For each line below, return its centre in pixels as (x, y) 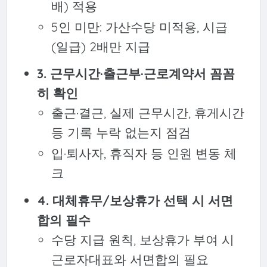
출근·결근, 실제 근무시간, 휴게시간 (148, 113)
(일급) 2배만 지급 (101, 47)
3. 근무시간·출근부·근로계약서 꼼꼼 (136, 74)
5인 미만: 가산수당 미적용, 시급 (140, 27)
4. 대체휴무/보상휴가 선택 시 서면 (135, 200)
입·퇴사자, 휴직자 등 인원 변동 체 (144, 153)
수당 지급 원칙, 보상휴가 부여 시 (143, 239)
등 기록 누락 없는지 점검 (121, 133)
